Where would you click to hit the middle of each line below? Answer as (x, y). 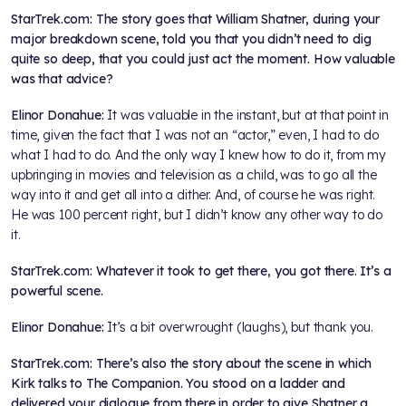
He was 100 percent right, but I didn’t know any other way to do (197, 215)
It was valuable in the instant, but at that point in (248, 116)
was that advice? (62, 79)
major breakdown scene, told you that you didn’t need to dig (191, 39)
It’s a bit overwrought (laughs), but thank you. (240, 328)
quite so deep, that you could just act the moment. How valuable (203, 59)
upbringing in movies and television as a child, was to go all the (194, 175)
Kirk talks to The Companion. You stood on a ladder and (178, 384)
